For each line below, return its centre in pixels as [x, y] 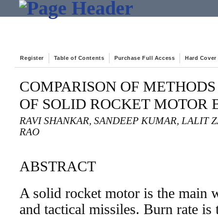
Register [32, 58]
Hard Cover [201, 58]
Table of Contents [79, 58]
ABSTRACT [58, 167]
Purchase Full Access [145, 58]
